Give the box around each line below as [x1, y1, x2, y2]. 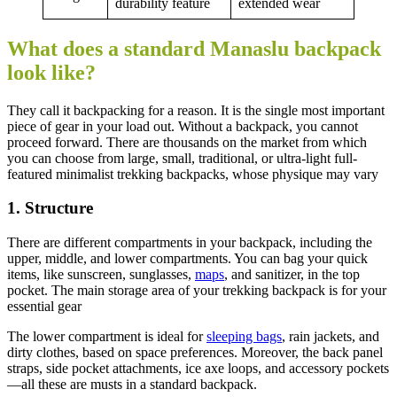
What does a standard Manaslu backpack [7, 36, 381, 60]
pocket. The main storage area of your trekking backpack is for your [7, 283, 386, 299]
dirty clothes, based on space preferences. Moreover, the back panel [7, 345, 383, 361]
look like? [7, 60, 101, 84]
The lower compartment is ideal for [7, 329, 206, 345]
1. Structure [7, 198, 93, 218]
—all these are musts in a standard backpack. [7, 377, 261, 393]
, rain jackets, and [282, 329, 379, 345]
